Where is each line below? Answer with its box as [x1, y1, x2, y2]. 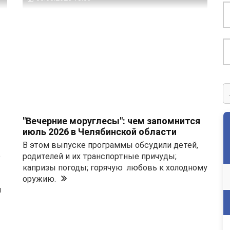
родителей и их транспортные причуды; [23, 151, 177, 162]
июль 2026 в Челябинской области [23, 126, 177, 138]
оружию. [23, 174, 56, 184]
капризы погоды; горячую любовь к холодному [23, 163, 207, 173]
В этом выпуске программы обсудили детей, [23, 140, 198, 150]
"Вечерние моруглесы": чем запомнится [23, 116, 200, 127]
